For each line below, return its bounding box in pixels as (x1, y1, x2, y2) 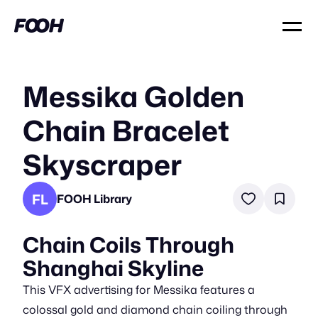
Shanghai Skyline (23, 253, 204, 283)
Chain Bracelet (23, 110, 229, 150)
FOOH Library (57, 190, 132, 207)
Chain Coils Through (23, 229, 234, 260)
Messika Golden (23, 76, 244, 116)
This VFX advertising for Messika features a (23, 282, 255, 297)
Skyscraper (23, 144, 182, 185)
